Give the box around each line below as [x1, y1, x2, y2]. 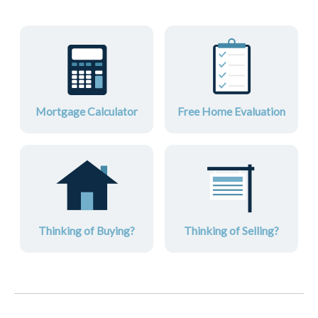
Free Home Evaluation [177, 104, 285, 119]
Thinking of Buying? [38, 224, 135, 238]
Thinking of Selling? [183, 224, 279, 238]
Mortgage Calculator [35, 104, 138, 119]
